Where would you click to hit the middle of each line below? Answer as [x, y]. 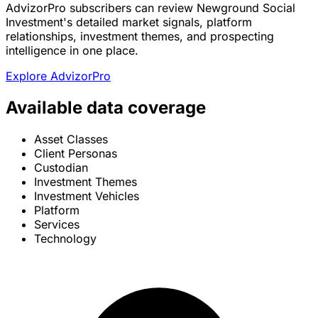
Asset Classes [71, 139]
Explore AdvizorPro [58, 76]
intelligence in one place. [72, 51]
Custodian [61, 168]
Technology [65, 239]
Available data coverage [106, 108]
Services [57, 225]
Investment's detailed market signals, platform [129, 22]
